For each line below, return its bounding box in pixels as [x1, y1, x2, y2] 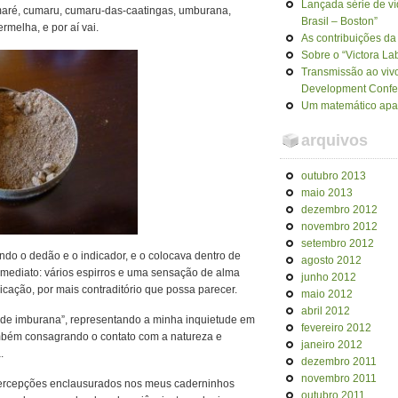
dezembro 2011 [301, 355, 377, 368]
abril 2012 [301, 305, 350, 317]
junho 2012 [301, 271, 356, 283]
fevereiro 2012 [301, 322, 371, 334]
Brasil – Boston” [301, 15, 378, 28]
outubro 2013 [301, 170, 366, 182]
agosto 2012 [301, 254, 362, 267]
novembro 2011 [301, 372, 377, 385]
